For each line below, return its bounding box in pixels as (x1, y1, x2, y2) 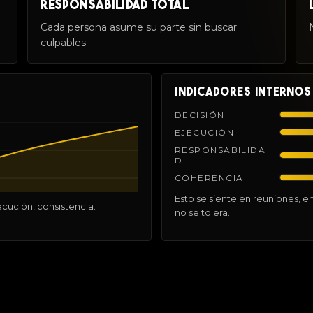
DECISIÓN (175, 109, 225, 120)
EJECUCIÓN (175, 126, 234, 138)
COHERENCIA (175, 172, 244, 183)
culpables (41, 36, 87, 49)
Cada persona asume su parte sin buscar (41, 20, 238, 34)
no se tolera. (175, 206, 230, 218)
